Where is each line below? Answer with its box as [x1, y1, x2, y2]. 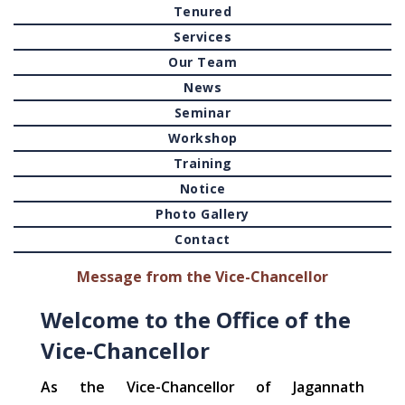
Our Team [168, 53, 237, 71]
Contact [174, 231, 231, 248]
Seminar [174, 104, 231, 121]
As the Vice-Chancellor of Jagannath [41, 377, 364, 397]
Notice [179, 180, 226, 197]
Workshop [167, 129, 238, 146]
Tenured [173, 3, 232, 20]
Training [173, 155, 232, 172]
